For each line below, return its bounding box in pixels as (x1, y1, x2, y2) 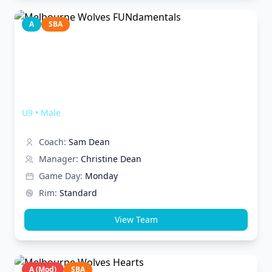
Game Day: (39, 170, 83, 182)
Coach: (39, 136, 66, 148)
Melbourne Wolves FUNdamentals (22, 90, 208, 105)
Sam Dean (69, 136, 110, 148)
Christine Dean (81, 153, 141, 165)
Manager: (39, 153, 78, 165)
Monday (85, 170, 118, 182)
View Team (114, 214, 158, 225)
